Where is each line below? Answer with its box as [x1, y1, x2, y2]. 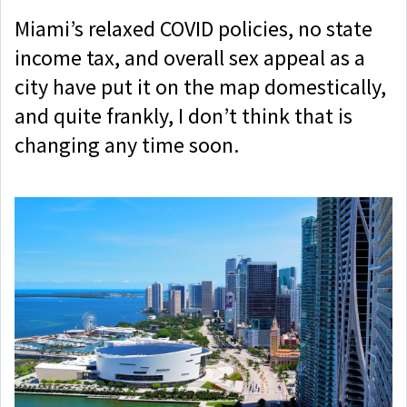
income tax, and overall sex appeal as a [15, 44, 365, 72]
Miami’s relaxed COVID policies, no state [15, 15, 372, 43]
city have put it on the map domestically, [15, 73, 386, 101]
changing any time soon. [15, 131, 239, 159]
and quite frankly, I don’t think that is [15, 102, 352, 130]
